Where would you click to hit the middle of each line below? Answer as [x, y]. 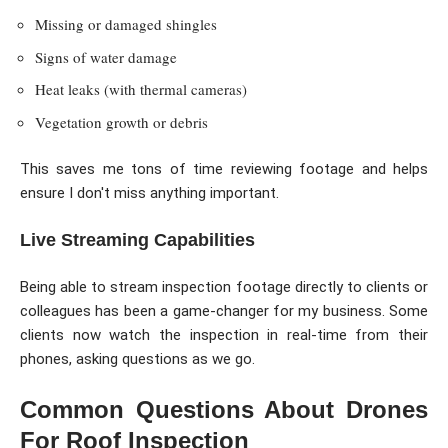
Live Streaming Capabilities [137, 239]
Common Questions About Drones [224, 409]
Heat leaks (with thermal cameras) [141, 89]
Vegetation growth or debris [121, 121]
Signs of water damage [106, 56]
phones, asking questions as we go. [137, 359]
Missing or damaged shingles [126, 24]
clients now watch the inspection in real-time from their [224, 335]
